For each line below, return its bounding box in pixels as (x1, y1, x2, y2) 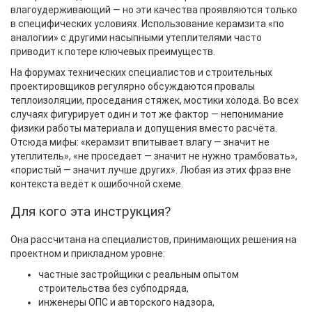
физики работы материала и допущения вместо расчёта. (10, 123, 277, 134)
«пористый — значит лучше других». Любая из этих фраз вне (10, 164, 291, 175)
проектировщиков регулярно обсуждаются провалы (10, 81, 255, 92)
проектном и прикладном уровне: (10, 248, 165, 259)
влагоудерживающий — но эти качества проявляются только (10, 4, 297, 15)
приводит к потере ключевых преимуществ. (10, 46, 215, 57)
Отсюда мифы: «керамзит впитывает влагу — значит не (10, 136, 270, 148)
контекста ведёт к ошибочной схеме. (10, 178, 183, 189)
